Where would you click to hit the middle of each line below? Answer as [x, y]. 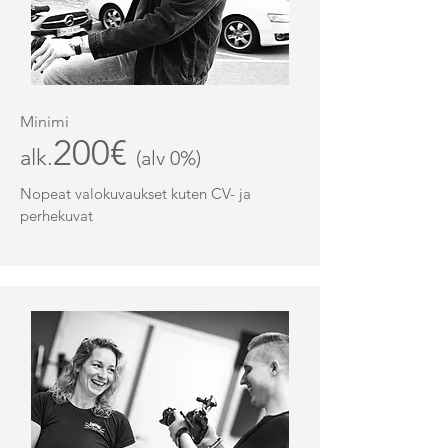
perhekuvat [56, 215]
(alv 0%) [168, 158]
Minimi [44, 121]
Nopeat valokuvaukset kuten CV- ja [135, 193]
